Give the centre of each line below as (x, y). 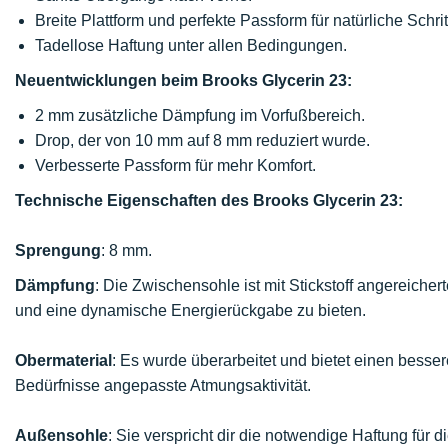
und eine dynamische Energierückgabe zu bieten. (190, 310)
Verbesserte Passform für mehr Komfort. (175, 165)
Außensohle (61, 435)
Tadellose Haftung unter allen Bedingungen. (191, 45)
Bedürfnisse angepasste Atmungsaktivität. (163, 385)
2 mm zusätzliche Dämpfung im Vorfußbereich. (200, 115)
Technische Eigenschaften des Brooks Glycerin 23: (209, 200)
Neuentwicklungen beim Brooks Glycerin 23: (183, 80)
